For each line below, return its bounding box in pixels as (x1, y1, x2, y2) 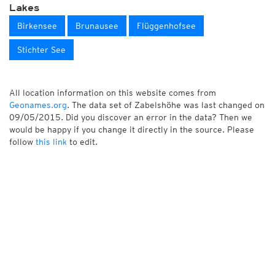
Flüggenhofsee (137, 21, 196, 31)
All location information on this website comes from (9, 88, 216, 98)
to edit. (67, 137, 98, 147)
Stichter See (17, 45, 66, 55)
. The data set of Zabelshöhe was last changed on (67, 100, 265, 110)
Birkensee (17, 21, 57, 31)
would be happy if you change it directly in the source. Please (9, 125, 254, 134)
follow (9, 137, 36, 147)
